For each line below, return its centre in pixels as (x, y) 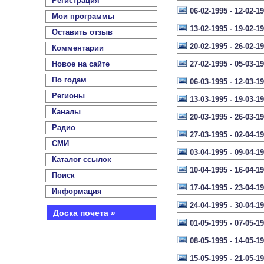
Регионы (68, 96)
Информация (77, 191)
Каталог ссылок (82, 159)
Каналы (66, 112)
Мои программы (83, 16)
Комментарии (78, 48)
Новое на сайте (81, 64)
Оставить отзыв (82, 32)
